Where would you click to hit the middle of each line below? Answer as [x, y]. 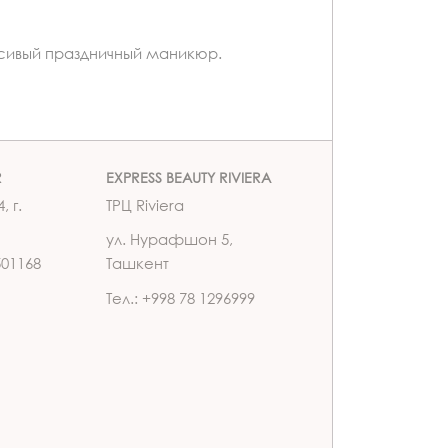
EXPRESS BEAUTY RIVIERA [188, 177]
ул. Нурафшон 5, [169, 239]
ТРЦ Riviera [145, 204]
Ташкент [137, 263]
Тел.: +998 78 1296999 [180, 297]
